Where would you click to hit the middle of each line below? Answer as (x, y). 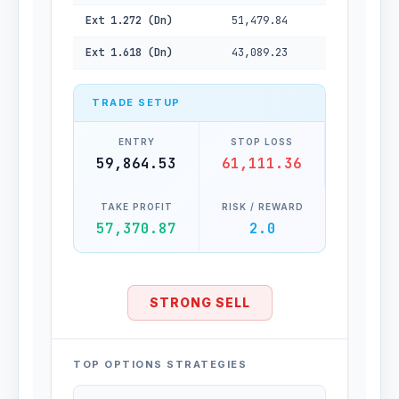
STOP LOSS (262, 142)
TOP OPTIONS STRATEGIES (160, 364)
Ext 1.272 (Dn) (129, 20)
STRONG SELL (199, 302)
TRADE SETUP (136, 102)
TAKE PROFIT (136, 207)
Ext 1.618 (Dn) (129, 53)
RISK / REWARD (262, 207)
